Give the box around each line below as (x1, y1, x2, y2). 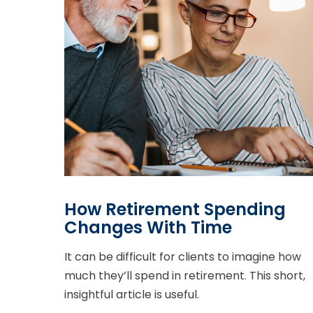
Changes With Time (64, 216, 232, 240)
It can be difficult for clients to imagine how (64, 249, 301, 265)
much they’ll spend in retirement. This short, (64, 268, 305, 284)
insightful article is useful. (64, 286, 199, 303)
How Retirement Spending (64, 198, 286, 221)
